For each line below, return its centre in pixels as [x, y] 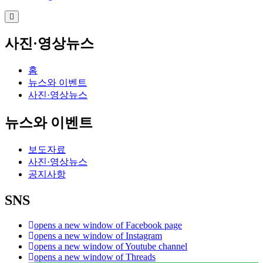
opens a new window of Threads [95, 257]
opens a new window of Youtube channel [111, 246]
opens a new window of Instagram [98, 235]
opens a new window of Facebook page [108, 225]
